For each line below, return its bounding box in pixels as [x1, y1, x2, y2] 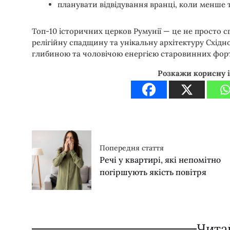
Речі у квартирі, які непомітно [100, 154, 221, 165]
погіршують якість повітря [100, 166, 207, 177]
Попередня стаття [100, 143, 164, 152]
